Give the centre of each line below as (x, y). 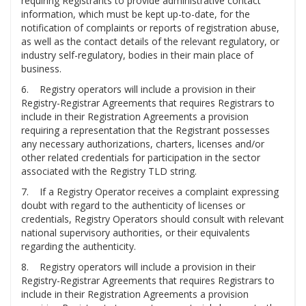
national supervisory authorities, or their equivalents (136, 233)
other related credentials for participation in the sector (141, 158)
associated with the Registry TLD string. (109, 171)
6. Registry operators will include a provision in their (138, 89)
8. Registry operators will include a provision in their (138, 267)
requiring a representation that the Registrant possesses (145, 130)
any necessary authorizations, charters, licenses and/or (143, 144)
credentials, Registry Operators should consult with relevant (153, 219)
